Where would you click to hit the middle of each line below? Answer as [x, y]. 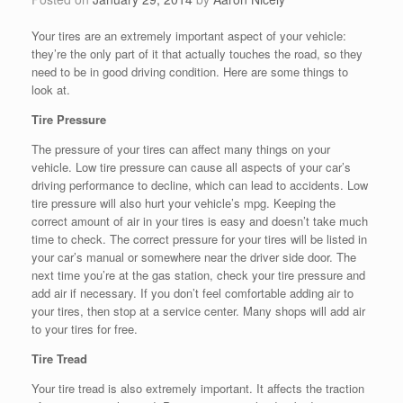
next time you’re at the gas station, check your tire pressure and [198, 275]
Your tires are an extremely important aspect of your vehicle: [189, 36]
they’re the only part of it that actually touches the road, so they [197, 54]
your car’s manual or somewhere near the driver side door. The [194, 257]
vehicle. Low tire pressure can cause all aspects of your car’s [191, 167]
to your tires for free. [85, 329]
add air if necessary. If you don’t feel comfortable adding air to [193, 293]
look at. [51, 90]
